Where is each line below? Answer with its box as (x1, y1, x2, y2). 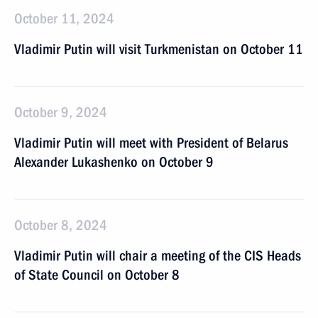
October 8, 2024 (14, 216, 107, 234)
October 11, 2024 (14, 10, 114, 27)
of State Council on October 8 (14, 266, 180, 283)
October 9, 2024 (14, 104, 107, 121)
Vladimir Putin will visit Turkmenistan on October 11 (14, 40, 303, 57)
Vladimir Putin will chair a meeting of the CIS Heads (14, 247, 301, 264)
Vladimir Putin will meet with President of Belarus (14, 134, 288, 151)
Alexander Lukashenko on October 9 (14, 153, 214, 170)
